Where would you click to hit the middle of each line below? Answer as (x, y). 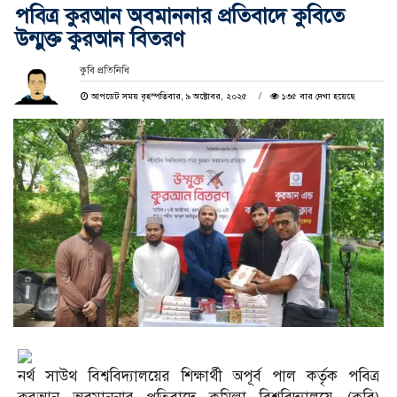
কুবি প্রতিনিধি (104, 71)
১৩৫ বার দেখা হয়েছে (317, 97)
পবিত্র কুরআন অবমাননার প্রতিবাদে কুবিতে (180, 16)
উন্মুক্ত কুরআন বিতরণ (100, 39)
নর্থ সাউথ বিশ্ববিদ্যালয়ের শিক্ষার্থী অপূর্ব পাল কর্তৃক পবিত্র (198, 377)
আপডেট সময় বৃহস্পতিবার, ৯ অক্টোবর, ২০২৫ (169, 97)
